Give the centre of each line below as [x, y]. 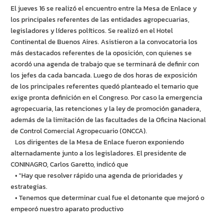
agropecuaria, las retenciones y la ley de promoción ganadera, [106, 109]
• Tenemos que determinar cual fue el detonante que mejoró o [108, 198]
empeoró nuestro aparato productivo [67, 209]
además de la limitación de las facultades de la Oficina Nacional [108, 120]
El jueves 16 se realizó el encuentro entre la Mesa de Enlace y [104, 9]
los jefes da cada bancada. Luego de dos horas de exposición [104, 76]
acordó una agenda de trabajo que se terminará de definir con [105, 64]
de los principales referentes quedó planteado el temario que [105, 87]
